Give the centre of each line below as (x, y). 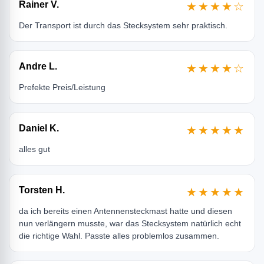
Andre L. (38, 67)
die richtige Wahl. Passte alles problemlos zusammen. (119, 236)
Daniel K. (39, 128)
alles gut (34, 149)
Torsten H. (42, 190)
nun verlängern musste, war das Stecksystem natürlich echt (130, 224)
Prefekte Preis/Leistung (62, 88)
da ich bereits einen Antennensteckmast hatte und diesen (126, 211)
